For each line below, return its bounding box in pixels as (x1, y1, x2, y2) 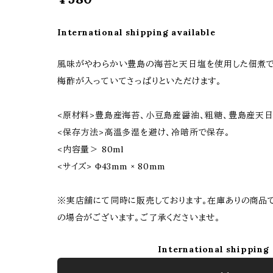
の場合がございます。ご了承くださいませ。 (57, 212, 221, 224)
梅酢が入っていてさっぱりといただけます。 (57, 76, 222, 87)
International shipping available (57, 27, 216, 38)
